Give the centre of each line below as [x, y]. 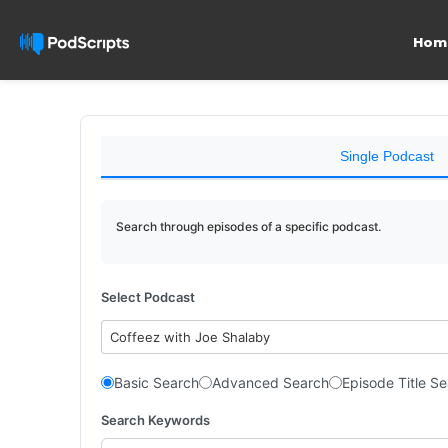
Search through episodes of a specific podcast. [248, 226]
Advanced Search [270, 382]
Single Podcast [386, 156]
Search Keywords [155, 419]
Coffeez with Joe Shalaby [190, 337]
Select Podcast [148, 297]
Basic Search [156, 382]
